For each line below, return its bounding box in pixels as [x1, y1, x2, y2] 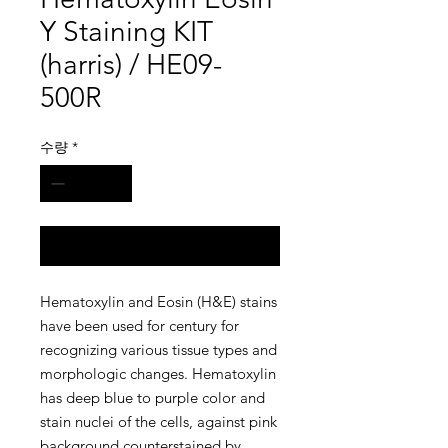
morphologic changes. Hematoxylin [40, 364, 276, 383]
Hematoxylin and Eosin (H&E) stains [40, 292, 277, 311]
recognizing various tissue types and [40, 340, 277, 359]
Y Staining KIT [40, 15, 213, 48]
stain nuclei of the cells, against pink [40, 412, 277, 431]
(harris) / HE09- [40, 48, 222, 81]
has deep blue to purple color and [40, 388, 265, 407]
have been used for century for [40, 316, 239, 335]
